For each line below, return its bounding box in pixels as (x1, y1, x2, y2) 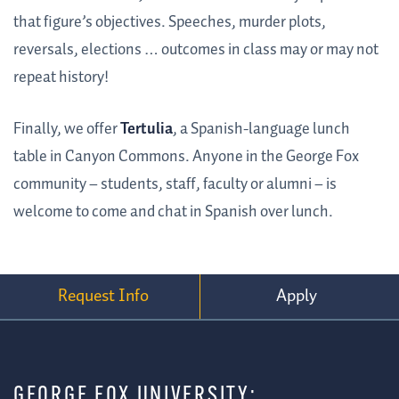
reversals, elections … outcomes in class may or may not (13, 37, 379, 63)
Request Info (57, 282, 149, 311)
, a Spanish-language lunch (173, 117, 350, 142)
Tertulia (120, 117, 173, 142)
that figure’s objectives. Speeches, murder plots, (13, 10, 326, 36)
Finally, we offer (13, 117, 120, 142)
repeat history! (13, 65, 109, 91)
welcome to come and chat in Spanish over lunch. (13, 199, 333, 225)
